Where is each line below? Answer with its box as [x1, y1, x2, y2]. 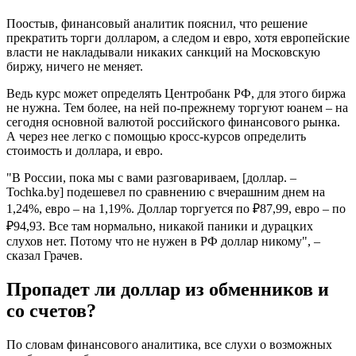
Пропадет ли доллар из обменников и [6, 279, 329, 300]
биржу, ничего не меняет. [6, 60, 143, 74]
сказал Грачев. [6, 249, 83, 263]
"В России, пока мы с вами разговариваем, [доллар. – [6, 171, 296, 185]
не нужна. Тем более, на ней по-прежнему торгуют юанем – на [6, 101, 348, 115]
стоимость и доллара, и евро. [6, 144, 163, 158]
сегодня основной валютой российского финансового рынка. [6, 115, 340, 130]
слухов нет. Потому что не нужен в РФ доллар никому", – [6, 234, 320, 249]
